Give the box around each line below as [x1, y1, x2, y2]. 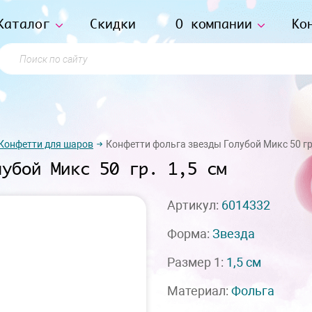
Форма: [167, 226, 212, 241]
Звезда [212, 226, 255, 241]
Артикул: [167, 198, 221, 212]
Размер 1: [167, 255, 226, 270]
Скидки [89, 13, 136, 34]
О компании [175, 13, 252, 34]
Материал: [167, 283, 231, 298]
